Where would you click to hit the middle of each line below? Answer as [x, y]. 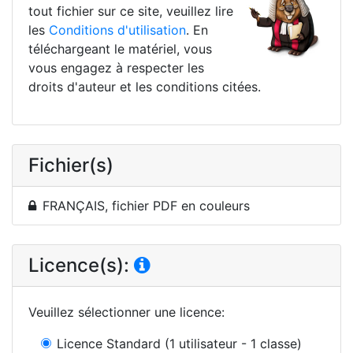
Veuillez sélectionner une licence [125, 312]
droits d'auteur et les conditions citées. [145, 86]
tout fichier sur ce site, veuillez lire [131, 11]
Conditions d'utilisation [117, 30]
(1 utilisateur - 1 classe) [233, 343]
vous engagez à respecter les [116, 67]
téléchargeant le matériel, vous [120, 48]
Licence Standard [109, 343]
